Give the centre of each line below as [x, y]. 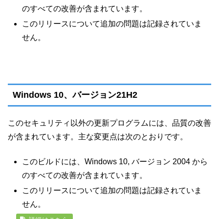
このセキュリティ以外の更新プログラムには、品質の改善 [109, 123]
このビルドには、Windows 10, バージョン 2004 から [115, 161]
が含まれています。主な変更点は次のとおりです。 [98, 137]
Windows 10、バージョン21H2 [75, 95]
